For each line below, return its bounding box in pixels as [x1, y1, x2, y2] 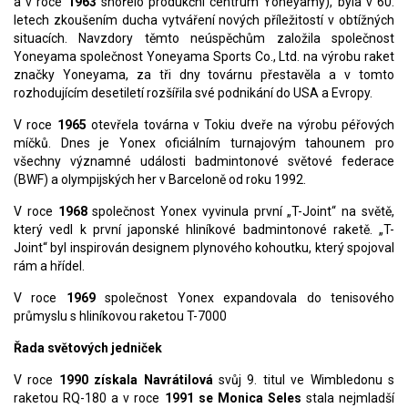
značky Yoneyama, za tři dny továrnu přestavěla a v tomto [14, 67, 394, 83]
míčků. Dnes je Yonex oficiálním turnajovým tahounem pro [14, 136, 394, 151]
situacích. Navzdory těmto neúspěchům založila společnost [14, 31, 394, 46]
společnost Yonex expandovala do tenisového [95, 291, 395, 306]
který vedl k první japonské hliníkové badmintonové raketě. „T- [14, 222, 394, 238]
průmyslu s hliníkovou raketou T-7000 [14, 309, 227, 324]
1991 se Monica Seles [164, 391, 301, 406]
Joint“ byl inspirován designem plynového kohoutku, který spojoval [14, 240, 394, 256]
